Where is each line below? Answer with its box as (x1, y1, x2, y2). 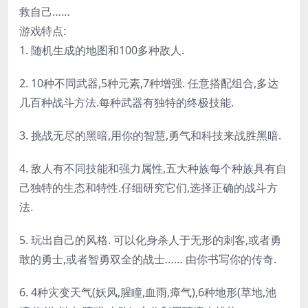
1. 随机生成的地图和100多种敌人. (19, 42, 184, 58)
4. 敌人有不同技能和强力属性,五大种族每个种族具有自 (19, 160, 287, 176)
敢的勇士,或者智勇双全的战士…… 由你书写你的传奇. (19, 251, 276, 267)
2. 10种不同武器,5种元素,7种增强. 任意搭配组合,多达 (19, 75, 278, 91)
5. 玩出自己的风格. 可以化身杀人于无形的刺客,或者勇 (19, 232, 281, 247)
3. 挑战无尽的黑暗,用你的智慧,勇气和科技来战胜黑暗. (19, 127, 281, 143)
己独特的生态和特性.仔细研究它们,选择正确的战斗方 (19, 179, 278, 195)
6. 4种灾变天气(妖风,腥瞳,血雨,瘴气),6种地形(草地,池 (19, 284, 276, 300)
